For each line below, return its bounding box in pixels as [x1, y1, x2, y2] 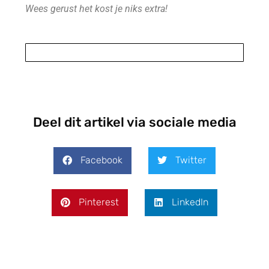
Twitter [175, 154, 207, 166]
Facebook [80, 154, 122, 166]
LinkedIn [172, 196, 208, 208]
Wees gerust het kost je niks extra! [25, 2, 168, 14]
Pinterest [79, 196, 119, 208]
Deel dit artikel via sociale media [32, 113, 237, 130]
